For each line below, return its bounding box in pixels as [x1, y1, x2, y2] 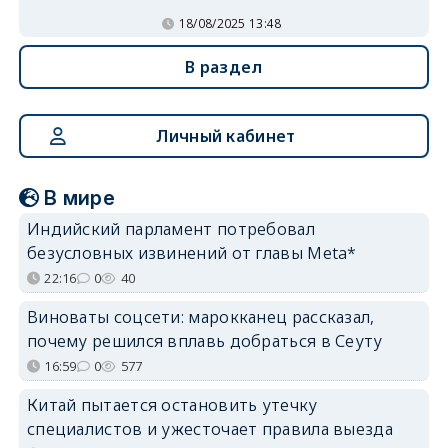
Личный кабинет [156, 125, 296, 147]
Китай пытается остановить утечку [26, 394, 318, 416]
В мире [44, 186, 116, 210]
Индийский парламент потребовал [26, 218, 315, 240]
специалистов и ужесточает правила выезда [26, 418, 393, 440]
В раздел [185, 56, 263, 78]
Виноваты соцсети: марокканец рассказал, [26, 306, 375, 328]
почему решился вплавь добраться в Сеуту [26, 330, 383, 352]
